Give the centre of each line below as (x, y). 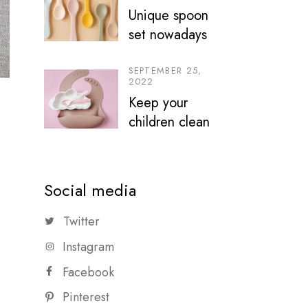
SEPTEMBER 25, (165, 70)
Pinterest (86, 297)
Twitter (81, 221)
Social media (90, 190)
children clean (169, 122)
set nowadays (167, 35)
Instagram (88, 247)
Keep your (158, 103)
